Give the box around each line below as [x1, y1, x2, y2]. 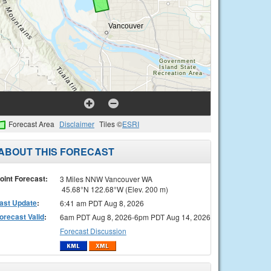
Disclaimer [59, 119, 94, 129]
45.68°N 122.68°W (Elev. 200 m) [59, 183, 168, 194]
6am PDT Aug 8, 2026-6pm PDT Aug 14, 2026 [59, 211, 211, 222]
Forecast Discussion [59, 225, 126, 236]
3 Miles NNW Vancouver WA [59, 173, 152, 184]
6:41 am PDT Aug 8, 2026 [59, 197, 144, 208]
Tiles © [99, 119, 122, 129]
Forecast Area [8, 119, 54, 129]
